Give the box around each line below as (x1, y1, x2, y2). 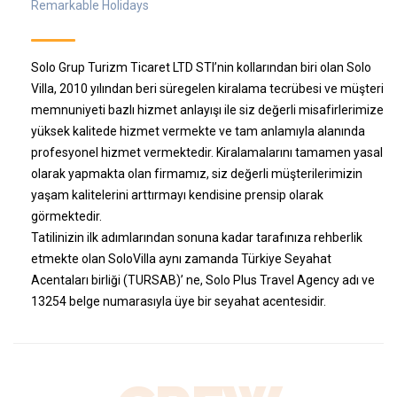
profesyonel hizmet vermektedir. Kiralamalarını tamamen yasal (31, 144, 383, 160)
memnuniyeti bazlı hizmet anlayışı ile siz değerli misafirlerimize (31, 102, 384, 117)
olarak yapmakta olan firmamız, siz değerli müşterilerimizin (31, 166, 362, 181)
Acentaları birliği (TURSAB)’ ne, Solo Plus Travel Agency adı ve (31, 272, 375, 287)
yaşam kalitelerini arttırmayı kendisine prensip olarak (31, 187, 323, 202)
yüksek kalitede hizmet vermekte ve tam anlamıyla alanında (31, 123, 365, 138)
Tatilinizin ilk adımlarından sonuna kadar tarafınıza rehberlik (31, 230, 362, 245)
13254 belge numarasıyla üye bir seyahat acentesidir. (31, 293, 326, 308)
